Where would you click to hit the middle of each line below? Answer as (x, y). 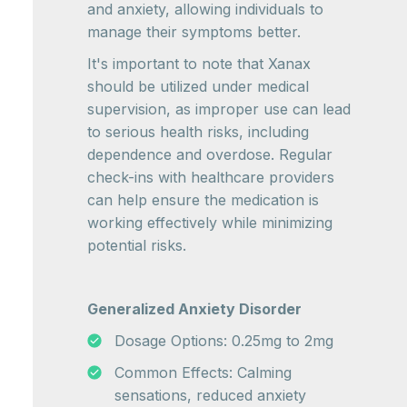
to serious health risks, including (198, 132)
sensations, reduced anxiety (210, 395)
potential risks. (137, 245)
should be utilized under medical (198, 86)
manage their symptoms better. (194, 32)
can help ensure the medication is (203, 200)
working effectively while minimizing (210, 223)
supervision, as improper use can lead (219, 109)
